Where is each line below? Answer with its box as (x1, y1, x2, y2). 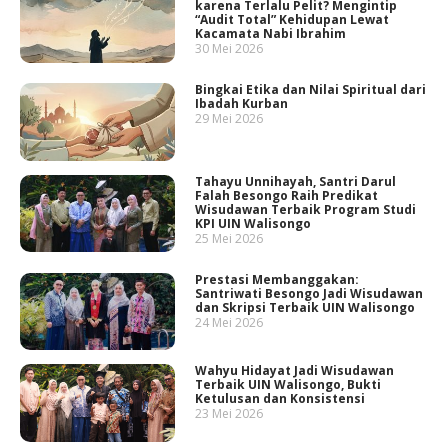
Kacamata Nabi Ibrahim (195, 25, 347, 43)
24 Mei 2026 (195, 313, 264, 331)
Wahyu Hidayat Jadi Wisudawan (195, 362, 395, 380)
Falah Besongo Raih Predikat (195, 186, 379, 204)
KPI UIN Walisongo (195, 214, 312, 232)
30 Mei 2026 (195, 40, 264, 58)
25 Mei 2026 (195, 229, 264, 247)
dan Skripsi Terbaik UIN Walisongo (195, 298, 416, 316)
